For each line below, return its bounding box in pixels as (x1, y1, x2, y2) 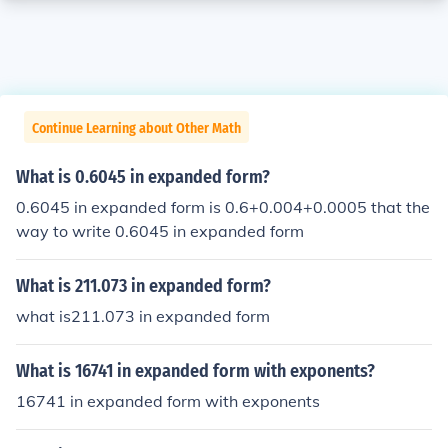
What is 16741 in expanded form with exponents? (16, 360, 375, 382)
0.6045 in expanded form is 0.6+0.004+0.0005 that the (16, 197, 430, 217)
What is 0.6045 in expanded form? (16, 166, 270, 188)
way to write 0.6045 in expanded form (16, 221, 304, 241)
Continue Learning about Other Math (32, 120, 241, 137)
